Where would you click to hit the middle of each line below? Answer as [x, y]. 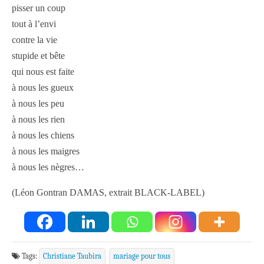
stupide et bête [38, 56]
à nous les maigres [46, 151]
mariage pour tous [142, 256]
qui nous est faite [43, 72]
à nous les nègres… [48, 167]
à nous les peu [38, 104]
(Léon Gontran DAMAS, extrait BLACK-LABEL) [108, 193]
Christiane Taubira [72, 256]
